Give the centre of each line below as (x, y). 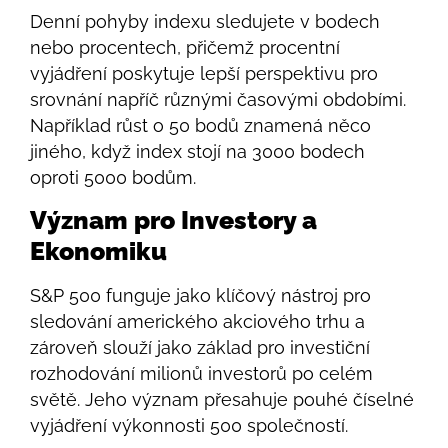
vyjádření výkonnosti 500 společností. (189, 425)
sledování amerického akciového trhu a (197, 321)
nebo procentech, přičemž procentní (185, 47)
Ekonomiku (98, 250)
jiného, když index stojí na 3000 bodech (197, 151)
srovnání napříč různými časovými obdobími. (218, 99)
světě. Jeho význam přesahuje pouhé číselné (222, 399)
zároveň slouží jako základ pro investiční (200, 347)
